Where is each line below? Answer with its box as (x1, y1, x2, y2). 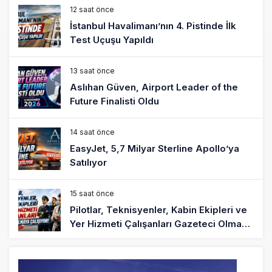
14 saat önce (70, 127, 115, 137)
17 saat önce (70, 250, 115, 259)
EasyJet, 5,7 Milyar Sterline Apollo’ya (70, 142, 239, 154)
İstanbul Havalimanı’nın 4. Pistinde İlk (70, 19, 236, 32)
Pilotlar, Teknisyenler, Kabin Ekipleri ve (70, 203, 247, 216)
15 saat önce (70, 188, 114, 198)
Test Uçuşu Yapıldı (70, 33, 154, 46)
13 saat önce (70, 66, 115, 75)
